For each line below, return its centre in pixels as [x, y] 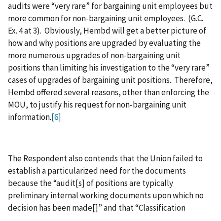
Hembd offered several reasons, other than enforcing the [109, 92]
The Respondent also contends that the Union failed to [105, 159]
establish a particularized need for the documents [97, 171]
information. [30, 117]
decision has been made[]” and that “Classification [97, 208]
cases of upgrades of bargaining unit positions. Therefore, [110, 80]
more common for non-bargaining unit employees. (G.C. [106, 18]
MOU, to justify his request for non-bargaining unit [97, 105]
